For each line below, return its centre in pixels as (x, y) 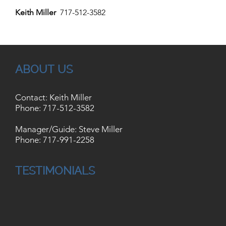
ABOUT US (44, 69)
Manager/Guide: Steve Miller (69, 129)
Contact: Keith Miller (53, 97)
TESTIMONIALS (55, 171)
